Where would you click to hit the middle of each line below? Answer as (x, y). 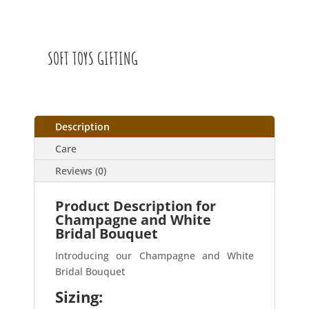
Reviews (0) (81, 171)
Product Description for (136, 206)
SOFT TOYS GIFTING (92, 58)
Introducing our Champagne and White (154, 256)
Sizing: (79, 297)
